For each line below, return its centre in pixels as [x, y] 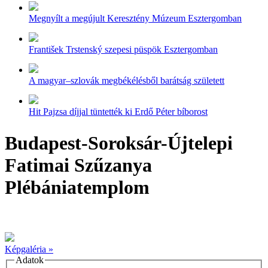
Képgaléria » [29, 249]
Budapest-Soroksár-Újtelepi [119, 143]
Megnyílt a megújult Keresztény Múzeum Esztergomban [135, 18]
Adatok [30, 260]
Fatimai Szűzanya [78, 165]
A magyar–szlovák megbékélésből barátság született [127, 80]
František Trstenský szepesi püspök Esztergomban [123, 49]
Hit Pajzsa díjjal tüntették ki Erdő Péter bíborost [118, 112]
